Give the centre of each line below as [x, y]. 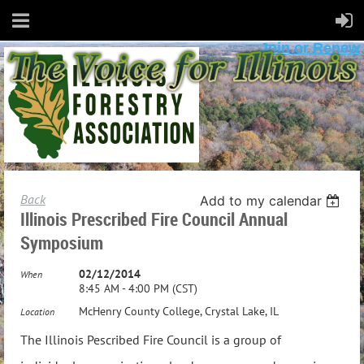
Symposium [62, 243]
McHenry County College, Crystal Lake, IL [179, 311]
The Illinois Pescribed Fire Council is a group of [151, 340]
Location [37, 312]
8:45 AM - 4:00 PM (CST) [138, 288]
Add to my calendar [261, 201]
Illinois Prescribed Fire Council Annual [154, 219]
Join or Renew [310, 48]
